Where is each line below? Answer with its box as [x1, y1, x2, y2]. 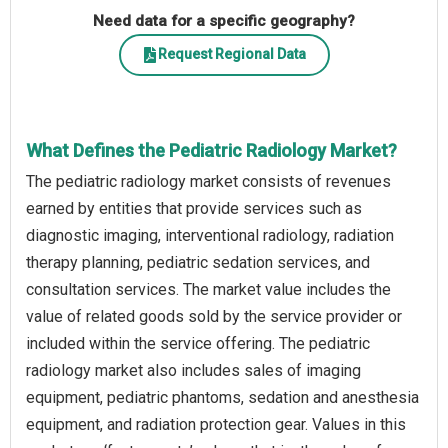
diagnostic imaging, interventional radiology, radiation [26, 225, 394, 245]
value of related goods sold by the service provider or [26, 306, 402, 326]
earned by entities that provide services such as [26, 198, 362, 218]
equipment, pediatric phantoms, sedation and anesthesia [26, 387, 419, 407]
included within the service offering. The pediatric [26, 333, 370, 353]
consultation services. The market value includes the [26, 279, 391, 299]
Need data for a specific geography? [93, 11, 355, 30]
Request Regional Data [158, 46, 306, 63]
